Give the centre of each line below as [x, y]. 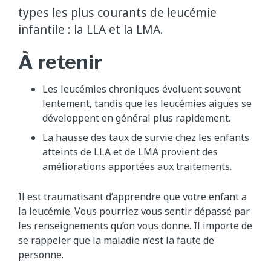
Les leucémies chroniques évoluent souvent [142, 89]
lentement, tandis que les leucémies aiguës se [147, 103]
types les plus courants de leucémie [117, 12]
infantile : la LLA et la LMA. [91, 29]
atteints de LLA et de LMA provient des [130, 152]
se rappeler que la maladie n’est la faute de [116, 240]
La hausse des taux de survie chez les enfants [146, 137]
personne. [41, 254]
